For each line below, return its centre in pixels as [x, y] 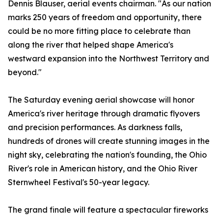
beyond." [25, 72]
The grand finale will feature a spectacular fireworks [108, 210]
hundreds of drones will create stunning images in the [109, 141]
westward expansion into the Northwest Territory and [109, 59]
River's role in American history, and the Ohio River [103, 169]
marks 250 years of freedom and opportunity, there [105, 17]
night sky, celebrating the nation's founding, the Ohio [107, 155]
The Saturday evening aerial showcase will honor [101, 100]
